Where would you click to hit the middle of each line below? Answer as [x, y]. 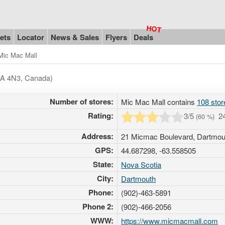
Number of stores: [82, 101]
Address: [97, 136]
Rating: [101, 115]
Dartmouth [138, 178]
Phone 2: [98, 206]
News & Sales [75, 37]
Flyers [116, 37]
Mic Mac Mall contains [159, 101]
